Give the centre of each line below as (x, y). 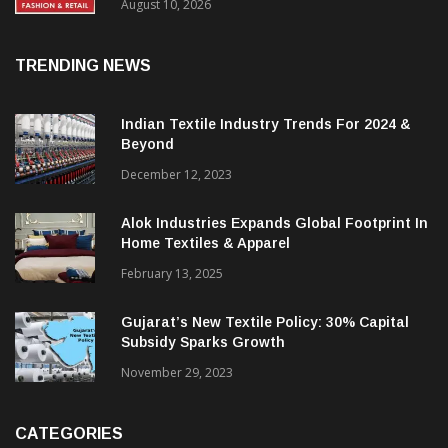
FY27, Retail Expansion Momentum (242, 17)
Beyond (147, 187)
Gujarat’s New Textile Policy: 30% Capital (265, 365)
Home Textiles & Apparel (205, 286)
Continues (157, 37)
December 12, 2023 (176, 218)
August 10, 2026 (166, 48)
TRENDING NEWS (83, 109)
